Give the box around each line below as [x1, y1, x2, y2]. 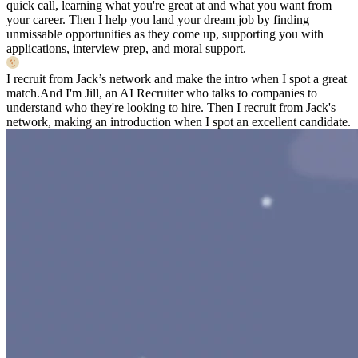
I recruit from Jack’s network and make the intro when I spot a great [6, 71, 347, 86]
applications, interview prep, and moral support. [6, 41, 246, 55]
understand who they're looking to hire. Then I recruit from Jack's [6, 100, 336, 114]
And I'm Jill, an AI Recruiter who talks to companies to [40, 86, 317, 100]
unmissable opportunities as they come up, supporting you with [6, 26, 324, 41]
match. [6, 86, 40, 100]
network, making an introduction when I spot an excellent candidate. [6, 114, 351, 129]
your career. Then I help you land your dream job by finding [6, 12, 309, 26]
